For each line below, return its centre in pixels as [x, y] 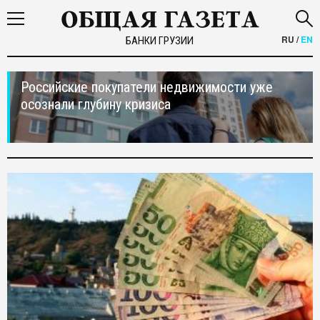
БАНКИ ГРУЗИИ [160, 41]
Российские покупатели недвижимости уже [147, 87]
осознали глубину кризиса [96, 104]
